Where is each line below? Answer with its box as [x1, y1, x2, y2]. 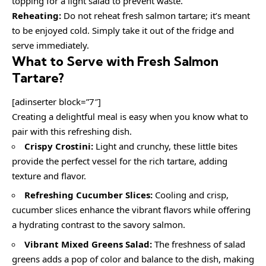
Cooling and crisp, [153, 189, 229, 201]
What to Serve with [12, 53, 137, 70]
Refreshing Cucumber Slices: [24, 189, 153, 201]
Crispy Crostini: [24, 140, 93, 152]
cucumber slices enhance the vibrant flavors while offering [12, 204, 251, 216]
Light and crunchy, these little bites [93, 140, 237, 152]
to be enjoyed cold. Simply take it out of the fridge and [12, 24, 234, 37]
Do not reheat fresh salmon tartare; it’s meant [61, 9, 250, 22]
